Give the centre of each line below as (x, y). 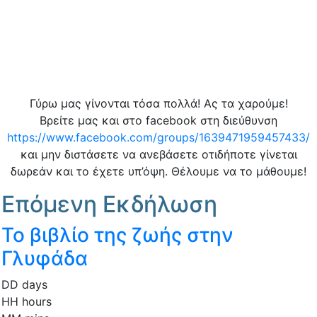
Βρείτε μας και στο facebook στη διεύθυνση (158, 120)
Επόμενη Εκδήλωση (109, 204)
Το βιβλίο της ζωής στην (117, 235)
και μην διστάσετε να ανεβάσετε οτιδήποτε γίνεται (158, 154)
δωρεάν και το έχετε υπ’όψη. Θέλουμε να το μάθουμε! (158, 171)
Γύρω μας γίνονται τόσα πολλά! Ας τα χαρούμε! (158, 103)
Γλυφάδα (45, 258)
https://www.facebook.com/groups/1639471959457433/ (158, 137)
